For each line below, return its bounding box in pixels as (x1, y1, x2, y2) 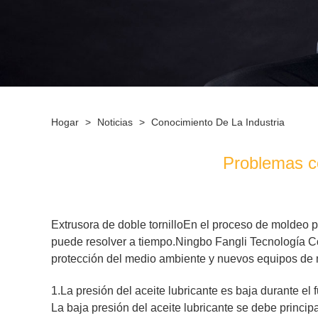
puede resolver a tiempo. (51, 236, 175, 248)
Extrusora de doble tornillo (51, 219, 183, 231)
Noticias (97, 116, 133, 128)
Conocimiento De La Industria (151, 116, 285, 128)
